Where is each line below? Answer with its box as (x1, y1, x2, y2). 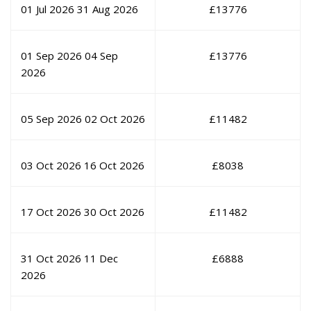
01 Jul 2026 (21, 2, 74, 17)
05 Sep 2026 (21, 112, 82, 126)
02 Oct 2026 (85, 112, 145, 126)
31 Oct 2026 (21, 251, 81, 266)
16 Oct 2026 (84, 158, 144, 173)
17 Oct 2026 (21, 205, 81, 219)
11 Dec (84, 251, 118, 266)
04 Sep (85, 49, 118, 63)
